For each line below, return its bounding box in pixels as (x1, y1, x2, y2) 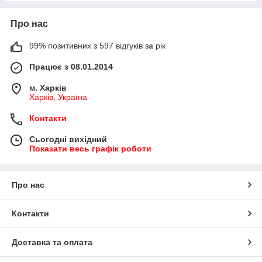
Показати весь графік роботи (29, 144, 151, 154)
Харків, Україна (29, 92, 87, 102)
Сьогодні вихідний (29, 135, 107, 144)
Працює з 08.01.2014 (29, 62, 113, 72)
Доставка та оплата (12, 237, 92, 247)
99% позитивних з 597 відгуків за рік (29, 41, 166, 51)
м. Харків (29, 83, 67, 93)
